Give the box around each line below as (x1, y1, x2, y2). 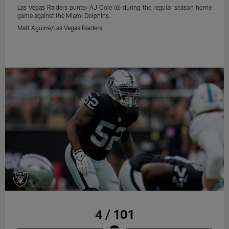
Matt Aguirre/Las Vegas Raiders (17, 24, 103, 31)
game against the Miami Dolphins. (17, 11, 111, 19)
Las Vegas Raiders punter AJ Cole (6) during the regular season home (17, 3, 212, 11)
